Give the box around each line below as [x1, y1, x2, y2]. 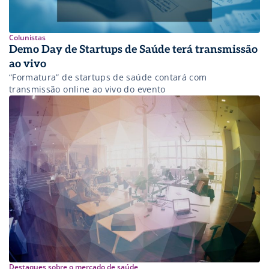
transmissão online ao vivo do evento [9, 83, 166, 95]
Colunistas [9, 32, 46, 43]
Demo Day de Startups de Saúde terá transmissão [9, 43, 258, 56]
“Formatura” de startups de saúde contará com [9, 71, 207, 83]
